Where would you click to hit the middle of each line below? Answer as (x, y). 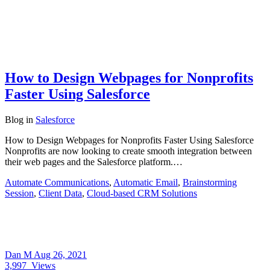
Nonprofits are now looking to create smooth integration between (128, 151)
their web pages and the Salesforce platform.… (94, 162)
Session (19, 193)
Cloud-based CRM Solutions (142, 193)
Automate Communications (57, 182)
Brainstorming (210, 182)
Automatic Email (146, 182)
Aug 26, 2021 (60, 254)
